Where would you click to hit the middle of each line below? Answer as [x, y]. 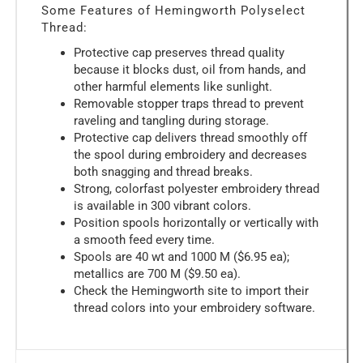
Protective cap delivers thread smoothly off [190, 137]
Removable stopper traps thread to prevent [189, 103]
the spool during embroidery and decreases [190, 154]
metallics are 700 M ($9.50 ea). [157, 273]
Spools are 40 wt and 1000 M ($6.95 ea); [181, 256]
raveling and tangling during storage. [171, 120]
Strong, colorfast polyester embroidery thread [196, 188]
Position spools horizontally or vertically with [196, 222]
